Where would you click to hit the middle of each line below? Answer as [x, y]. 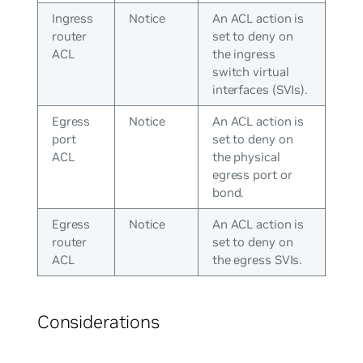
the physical [246, 157]
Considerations [98, 321]
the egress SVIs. [257, 260]
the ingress [243, 54]
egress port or [252, 175]
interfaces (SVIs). [260, 90]
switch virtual [250, 72]
